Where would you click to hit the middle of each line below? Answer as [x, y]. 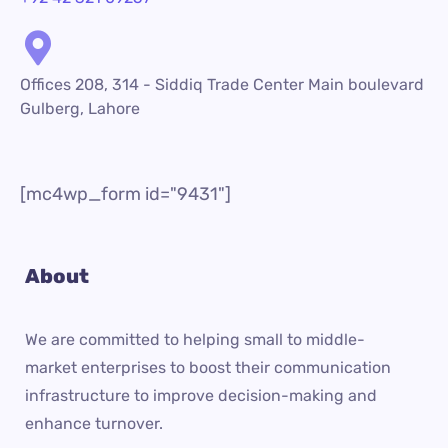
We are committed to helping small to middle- [195, 339]
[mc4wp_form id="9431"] [125, 194]
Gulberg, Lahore [80, 108]
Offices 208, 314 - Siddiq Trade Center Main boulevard [222, 84]
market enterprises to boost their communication [208, 367]
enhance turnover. [94, 423]
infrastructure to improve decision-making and [201, 395]
